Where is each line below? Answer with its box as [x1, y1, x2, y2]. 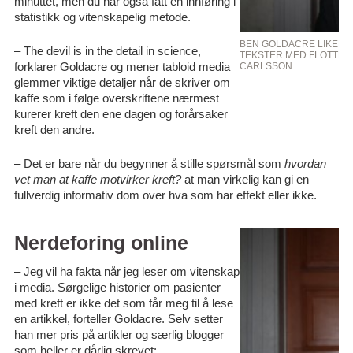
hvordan [284, 157, 326, 170]
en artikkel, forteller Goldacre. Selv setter [13, 312, 223, 325]
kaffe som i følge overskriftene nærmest [13, 91, 219, 105]
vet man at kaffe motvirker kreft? [13, 173, 181, 186]
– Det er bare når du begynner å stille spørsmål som [13, 157, 284, 170]
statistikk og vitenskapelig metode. [13, 10, 191, 24]
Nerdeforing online [13, 232, 188, 254]
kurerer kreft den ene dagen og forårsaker [13, 107, 228, 121]
